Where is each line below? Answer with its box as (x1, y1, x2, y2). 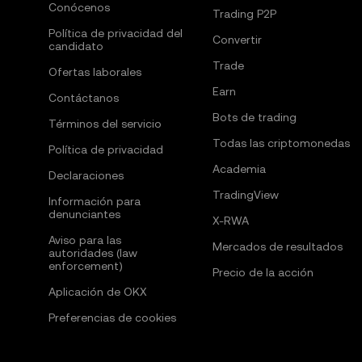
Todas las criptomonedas (212, 137, 350, 149)
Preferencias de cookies (48, 311, 176, 324)
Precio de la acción (212, 266, 314, 279)
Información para (48, 195, 141, 208)
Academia (212, 162, 266, 175)
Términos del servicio (48, 117, 162, 130)
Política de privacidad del (48, 27, 183, 40)
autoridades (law (48, 246, 137, 259)
